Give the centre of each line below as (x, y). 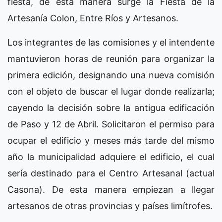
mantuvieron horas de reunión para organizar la (111, 58)
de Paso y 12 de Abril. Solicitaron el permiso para (111, 124)
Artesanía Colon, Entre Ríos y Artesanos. (93, 18)
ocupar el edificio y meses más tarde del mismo (111, 140)
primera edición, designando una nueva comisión (111, 75)
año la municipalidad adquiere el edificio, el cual (111, 157)
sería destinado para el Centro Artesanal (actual (111, 173)
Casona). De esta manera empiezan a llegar (111, 189)
